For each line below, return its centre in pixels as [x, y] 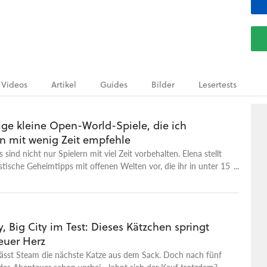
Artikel [64, 85]
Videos [14, 85]
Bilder [163, 85]
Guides [114, 85]
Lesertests [218, 85]
